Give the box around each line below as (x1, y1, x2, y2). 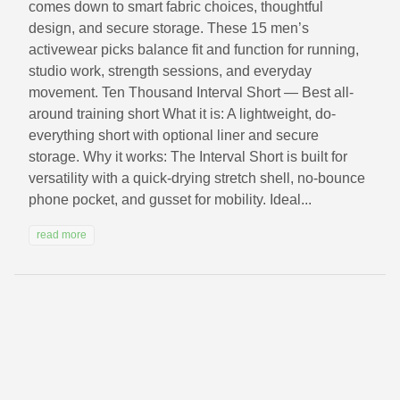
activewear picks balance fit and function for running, (29, 42, 359, 58)
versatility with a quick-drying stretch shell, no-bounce (29, 171, 365, 187)
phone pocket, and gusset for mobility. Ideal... (29, 192, 312, 208)
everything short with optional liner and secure (29, 128, 319, 144)
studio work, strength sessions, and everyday (29, 63, 312, 79)
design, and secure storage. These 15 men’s (29, 21, 309, 37)
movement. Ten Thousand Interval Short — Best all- (29, 85, 354, 101)
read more (37, 229, 87, 242)
